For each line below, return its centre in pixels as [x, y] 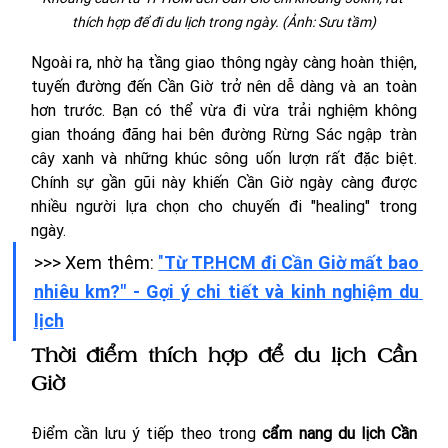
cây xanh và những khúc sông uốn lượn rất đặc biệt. [223, 158]
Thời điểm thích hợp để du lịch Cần [223, 355]
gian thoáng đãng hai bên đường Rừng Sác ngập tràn [223, 134]
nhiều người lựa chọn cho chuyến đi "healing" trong [223, 206]
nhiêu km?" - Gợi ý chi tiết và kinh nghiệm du [226, 292]
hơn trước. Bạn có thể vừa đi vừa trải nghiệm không [223, 110]
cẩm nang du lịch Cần [339, 433]
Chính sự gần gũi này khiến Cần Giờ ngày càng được [223, 182]
